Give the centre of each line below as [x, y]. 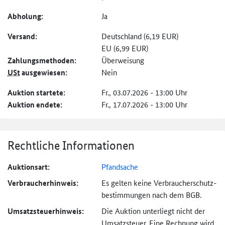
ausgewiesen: [44, 73]
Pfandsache [120, 167]
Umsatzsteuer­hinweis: [46, 211]
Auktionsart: [29, 167]
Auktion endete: [35, 105]
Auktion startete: [36, 93]
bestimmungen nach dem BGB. [151, 195]
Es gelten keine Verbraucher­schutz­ [159, 183]
